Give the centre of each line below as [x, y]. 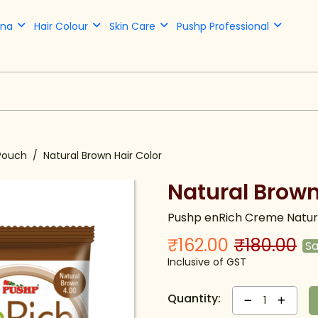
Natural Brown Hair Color [103, 155]
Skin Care [132, 26]
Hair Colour [61, 26]
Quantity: [194, 298]
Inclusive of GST [207, 262]
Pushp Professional [223, 26]
